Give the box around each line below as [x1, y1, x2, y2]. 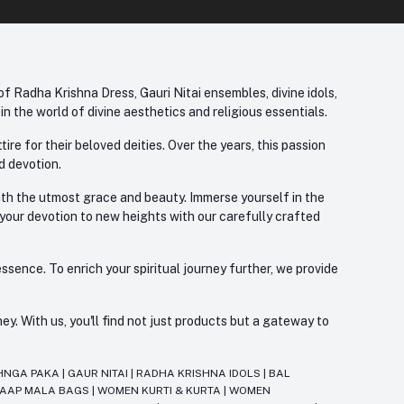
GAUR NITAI [68, 367, 132, 381]
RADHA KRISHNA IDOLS [136, 367, 264, 381]
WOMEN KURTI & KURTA [97, 384, 225, 398]
